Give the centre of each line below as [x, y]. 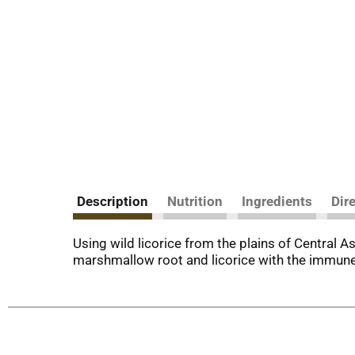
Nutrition [195, 201]
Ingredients [277, 201]
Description [113, 201]
